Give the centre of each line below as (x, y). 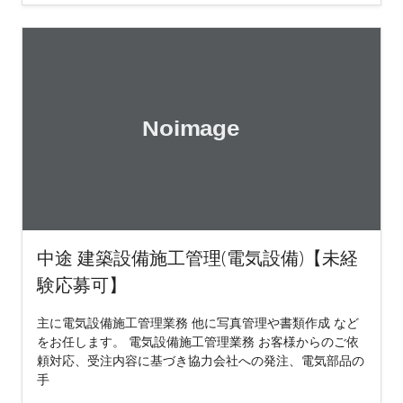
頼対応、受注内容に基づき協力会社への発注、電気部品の (201, 360)
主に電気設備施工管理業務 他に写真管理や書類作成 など (198, 322)
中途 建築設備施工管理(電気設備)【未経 (197, 257)
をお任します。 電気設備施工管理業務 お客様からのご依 (198, 341)
